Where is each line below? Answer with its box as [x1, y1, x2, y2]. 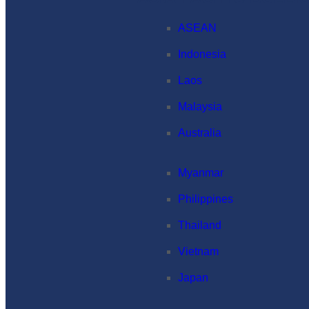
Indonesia [178, 48, 226, 60]
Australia [178, 127, 221, 139]
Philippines [178, 193, 233, 205]
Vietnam [178, 246, 219, 257]
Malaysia [178, 101, 222, 112]
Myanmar [178, 167, 223, 179]
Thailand [178, 219, 221, 231]
